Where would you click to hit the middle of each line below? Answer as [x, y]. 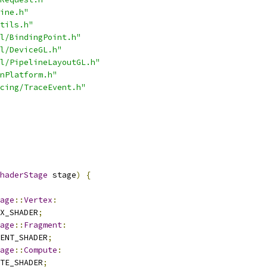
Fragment [43, 225]
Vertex [38, 200]
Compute [41, 250]
